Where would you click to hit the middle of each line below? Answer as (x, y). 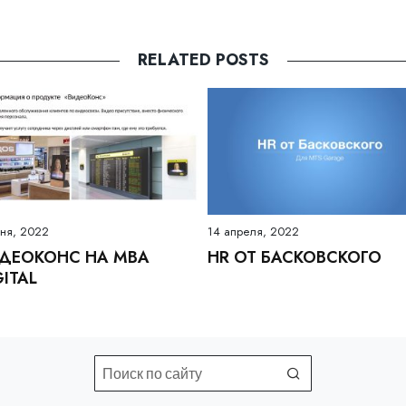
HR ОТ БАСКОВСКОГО (295, 257)
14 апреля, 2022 (253, 231)
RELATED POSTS (203, 60)
